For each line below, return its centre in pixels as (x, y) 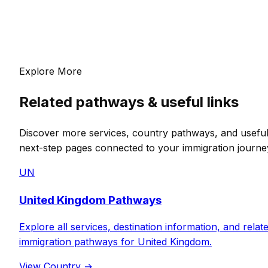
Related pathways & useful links (129, 102)
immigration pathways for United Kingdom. (115, 242)
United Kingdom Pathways (90, 200)
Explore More (51, 71)
